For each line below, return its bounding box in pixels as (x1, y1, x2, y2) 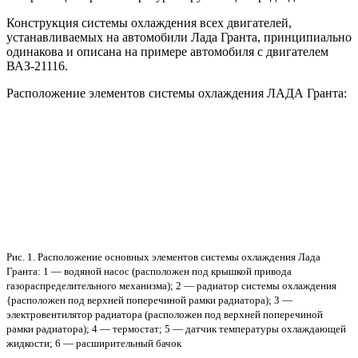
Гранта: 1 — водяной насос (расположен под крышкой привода (6, 265, 292, 277)
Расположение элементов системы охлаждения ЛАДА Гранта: (6, 86, 347, 100)
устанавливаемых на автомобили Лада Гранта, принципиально (6, 30, 352, 44)
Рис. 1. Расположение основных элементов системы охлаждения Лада (6, 250, 320, 263)
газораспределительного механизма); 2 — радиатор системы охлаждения (6, 279, 336, 292)
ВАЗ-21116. (6, 58, 68, 73)
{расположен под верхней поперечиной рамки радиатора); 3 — (6, 293, 292, 306)
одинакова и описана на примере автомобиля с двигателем (6, 44, 328, 58)
